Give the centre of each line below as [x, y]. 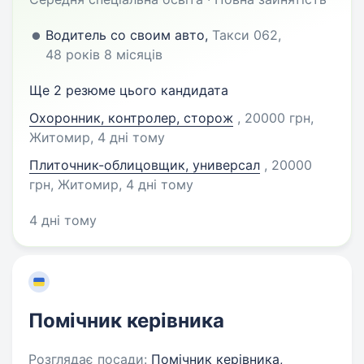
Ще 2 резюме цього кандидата [129, 90]
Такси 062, [247, 35]
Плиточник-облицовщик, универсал [145, 165]
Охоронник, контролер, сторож [131, 118]
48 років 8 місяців [104, 54]
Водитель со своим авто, [129, 35]
